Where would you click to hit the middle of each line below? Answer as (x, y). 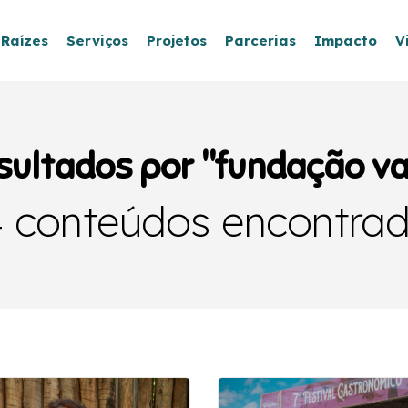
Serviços (97, 41)
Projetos (177, 41)
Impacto (346, 41)
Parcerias (260, 41)
